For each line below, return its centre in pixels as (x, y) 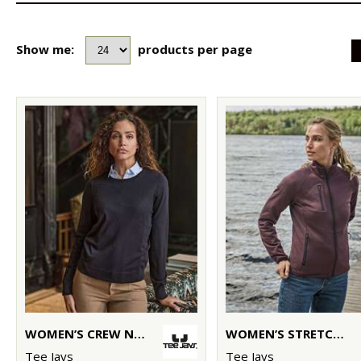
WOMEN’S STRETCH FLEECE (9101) (339, 333)
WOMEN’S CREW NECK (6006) (139, 333)
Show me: (45, 49)
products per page (195, 49)
